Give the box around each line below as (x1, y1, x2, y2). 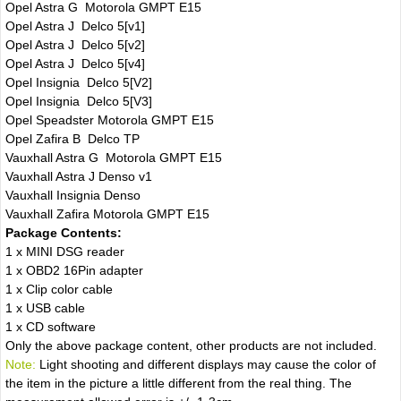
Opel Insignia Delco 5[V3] (4, 93, 152, 108)
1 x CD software (4, 319, 96, 334)
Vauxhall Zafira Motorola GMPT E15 (4, 206, 209, 221)
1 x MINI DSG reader (4, 243, 124, 259)
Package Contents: (4, 225, 122, 240)
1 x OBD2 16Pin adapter (4, 262, 143, 277)
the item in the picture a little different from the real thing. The (4, 375, 352, 390)
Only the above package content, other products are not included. (4, 337, 377, 353)
